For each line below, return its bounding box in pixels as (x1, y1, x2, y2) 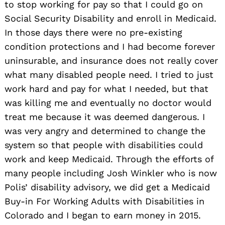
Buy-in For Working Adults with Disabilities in (5, 195, 204, 206)
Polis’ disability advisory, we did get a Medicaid (5, 181, 210, 192)
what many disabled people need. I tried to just (5, 69, 213, 80)
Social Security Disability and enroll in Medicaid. (5, 13, 216, 24)
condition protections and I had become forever (5, 41, 215, 52)
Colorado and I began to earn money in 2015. (5, 209, 201, 220)
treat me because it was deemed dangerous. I (5, 111, 205, 122)
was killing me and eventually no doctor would (5, 97, 211, 108)
